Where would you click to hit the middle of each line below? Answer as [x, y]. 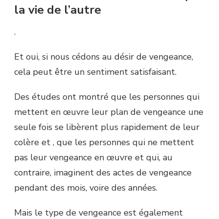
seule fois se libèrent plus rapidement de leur [107, 127]
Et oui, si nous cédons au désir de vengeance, [104, 57]
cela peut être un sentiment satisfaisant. [95, 72]
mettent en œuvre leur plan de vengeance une [109, 112]
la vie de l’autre [58, 10]
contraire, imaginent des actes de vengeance [103, 173]
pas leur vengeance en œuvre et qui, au [93, 158]
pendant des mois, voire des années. [86, 188]
